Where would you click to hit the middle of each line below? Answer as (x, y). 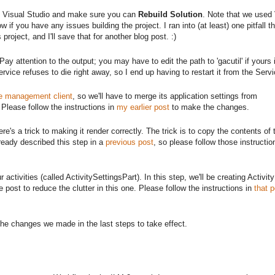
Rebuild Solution (170, 15)
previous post (130, 142)
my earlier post (143, 107)
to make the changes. (209, 107)
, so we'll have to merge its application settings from (165, 96)
